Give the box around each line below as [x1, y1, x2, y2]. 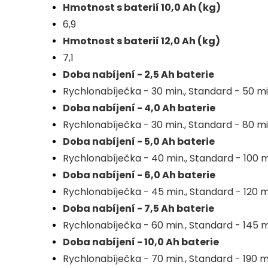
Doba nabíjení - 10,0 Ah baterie [63, 235, 219, 249]
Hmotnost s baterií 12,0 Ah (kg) [63, 34, 220, 48]
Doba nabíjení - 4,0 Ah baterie [63, 101, 215, 115]
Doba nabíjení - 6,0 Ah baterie [63, 168, 215, 182]
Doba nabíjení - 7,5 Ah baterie [63, 202, 214, 216]
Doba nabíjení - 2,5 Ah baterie [63, 68, 214, 82]
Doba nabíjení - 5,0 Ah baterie [63, 135, 215, 149]
